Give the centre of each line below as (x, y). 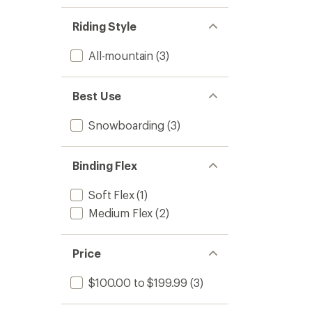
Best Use (97, 96)
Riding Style (105, 26)
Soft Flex (111, 195)
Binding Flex (105, 165)
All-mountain (121, 55)
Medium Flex (121, 213)
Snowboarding (127, 125)
